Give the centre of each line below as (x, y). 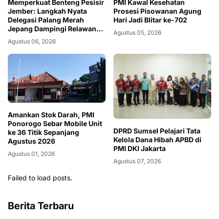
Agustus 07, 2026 (137, 161)
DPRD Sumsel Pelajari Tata (157, 131)
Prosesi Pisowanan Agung (157, 11)
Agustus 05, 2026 (137, 32)
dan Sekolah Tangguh (44, 37)
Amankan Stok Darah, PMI (51, 115)
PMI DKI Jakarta (140, 148)
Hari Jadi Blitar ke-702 (150, 20)
